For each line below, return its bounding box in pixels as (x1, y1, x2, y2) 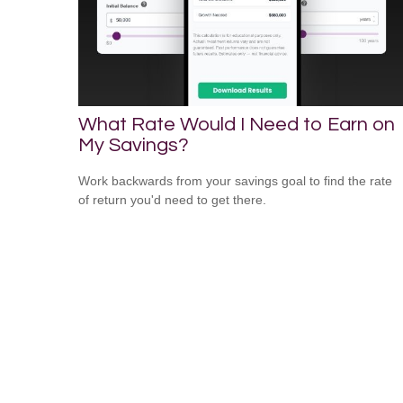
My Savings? (78, 134, 189, 156)
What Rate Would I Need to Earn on (78, 113, 395, 135)
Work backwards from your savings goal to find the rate (78, 174, 392, 189)
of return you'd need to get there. (78, 193, 266, 208)
